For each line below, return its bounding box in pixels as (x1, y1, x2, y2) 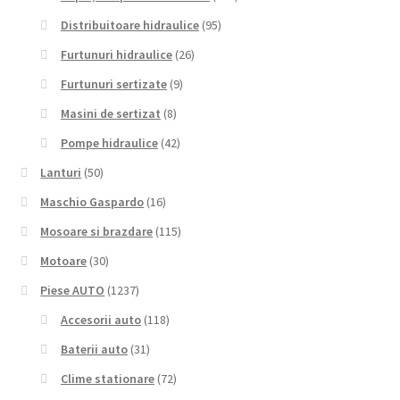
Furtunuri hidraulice (60, 46, 172, 63)
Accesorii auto (60, 312, 141, 329)
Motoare (40, 253, 87, 270)
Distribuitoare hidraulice (60, 17, 199, 34)
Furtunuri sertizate (60, 76, 167, 93)
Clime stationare (60, 371, 154, 387)
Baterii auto (60, 341, 128, 358)
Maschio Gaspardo (40, 194, 145, 211)
